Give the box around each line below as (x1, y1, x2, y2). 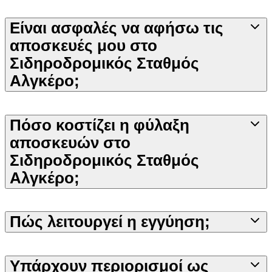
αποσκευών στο (10, 134, 131, 151)
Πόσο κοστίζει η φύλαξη (10, 116, 189, 134)
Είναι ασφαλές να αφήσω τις (10, 19, 223, 37)
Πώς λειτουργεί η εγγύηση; (10, 213, 210, 231)
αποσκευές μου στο (10, 37, 157, 55)
